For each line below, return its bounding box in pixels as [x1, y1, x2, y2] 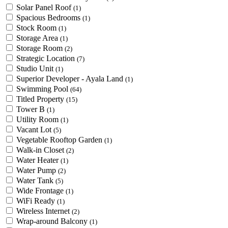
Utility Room [16, 115, 61, 124]
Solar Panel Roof [16, 3, 73, 12]
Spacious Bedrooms [16, 13, 82, 22]
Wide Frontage [16, 186, 66, 195]
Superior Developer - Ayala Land [16, 74, 125, 83]
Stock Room [16, 23, 59, 32]
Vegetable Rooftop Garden [16, 135, 104, 144]
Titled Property [16, 95, 66, 103]
